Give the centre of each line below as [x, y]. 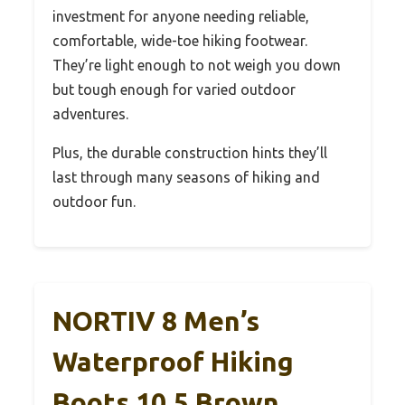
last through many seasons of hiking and [186, 178]
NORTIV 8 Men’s [156, 321]
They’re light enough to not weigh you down [197, 66]
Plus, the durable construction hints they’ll [190, 153]
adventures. [90, 114]
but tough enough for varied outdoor [174, 90]
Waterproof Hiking [173, 362]
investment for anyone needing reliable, [181, 17]
